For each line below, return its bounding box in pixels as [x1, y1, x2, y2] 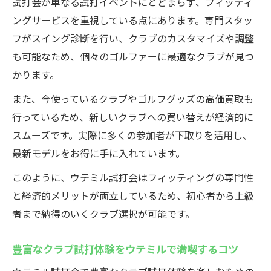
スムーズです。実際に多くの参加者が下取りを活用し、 [12, 128, 252, 142]
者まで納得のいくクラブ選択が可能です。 [12, 206, 195, 221]
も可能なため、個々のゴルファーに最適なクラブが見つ [12, 49, 254, 64]
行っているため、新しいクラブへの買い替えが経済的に [12, 109, 253, 124]
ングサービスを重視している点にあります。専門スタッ [12, 13, 253, 27]
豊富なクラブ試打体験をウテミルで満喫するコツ [12, 241, 238, 256]
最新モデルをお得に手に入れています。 [12, 146, 185, 160]
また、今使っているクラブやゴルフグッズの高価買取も [12, 91, 253, 106]
